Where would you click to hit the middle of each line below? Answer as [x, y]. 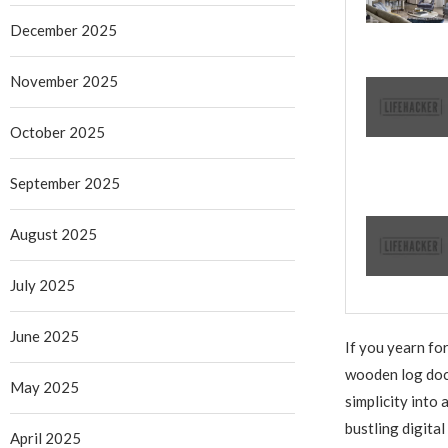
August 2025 [53, 233]
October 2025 [57, 131]
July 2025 [42, 284]
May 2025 [44, 386]
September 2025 [65, 182]
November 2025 [64, 80]
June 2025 [44, 335]
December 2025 [63, 29]
